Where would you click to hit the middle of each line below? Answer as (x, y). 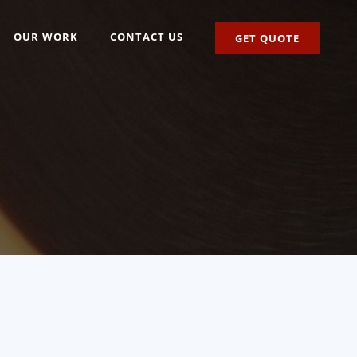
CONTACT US (147, 37)
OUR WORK (46, 37)
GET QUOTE (267, 38)
